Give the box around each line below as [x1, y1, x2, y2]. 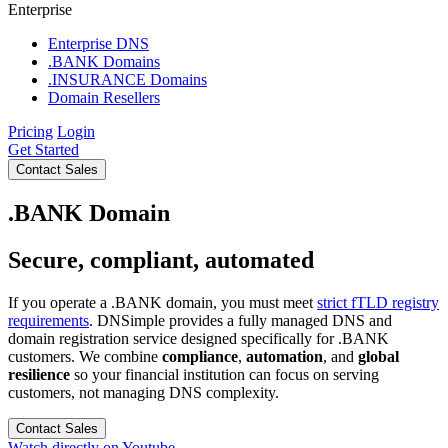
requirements [8, 311, 89, 329]
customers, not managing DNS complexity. [8, 383, 279, 401]
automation [246, 347, 323, 365]
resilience [8, 365, 70, 383]
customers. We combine [8, 347, 162, 365]
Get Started [8, 141, 79, 158]
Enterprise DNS [48, 35, 149, 52]
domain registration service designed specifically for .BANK [8, 329, 389, 347]
